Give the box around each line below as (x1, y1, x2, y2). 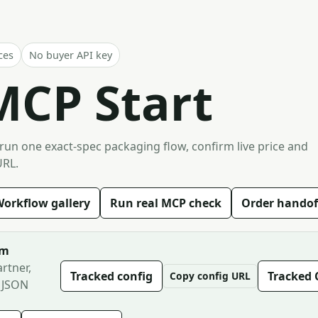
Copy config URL (170, 269, 251, 283)
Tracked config (70, 268, 153, 284)
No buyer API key (29, 48, 112, 62)
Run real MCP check (110, 195, 221, 211)
